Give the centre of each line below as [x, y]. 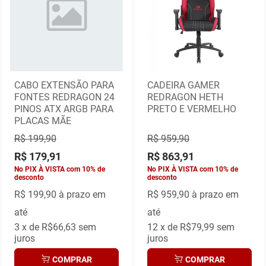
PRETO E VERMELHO [191, 109]
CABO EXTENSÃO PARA [64, 85]
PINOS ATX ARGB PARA [64, 109]
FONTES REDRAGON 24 [64, 97]
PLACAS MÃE [42, 121]
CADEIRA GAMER [183, 85]
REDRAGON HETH [185, 97]
